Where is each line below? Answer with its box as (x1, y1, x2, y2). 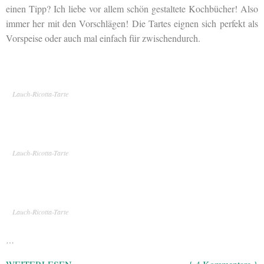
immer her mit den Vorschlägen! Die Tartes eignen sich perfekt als (6, 16, 258, 29)
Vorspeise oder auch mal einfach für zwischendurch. (6, 31, 200, 44)
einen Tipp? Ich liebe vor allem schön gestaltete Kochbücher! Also (6, 2, 258, 15)
